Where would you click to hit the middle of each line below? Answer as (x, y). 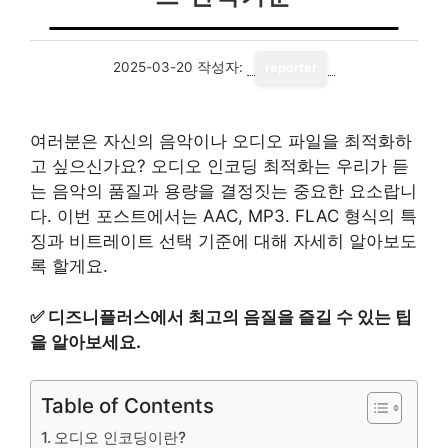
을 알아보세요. (85, 341)
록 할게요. (69, 266)
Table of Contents (127, 405)
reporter (291, 67)
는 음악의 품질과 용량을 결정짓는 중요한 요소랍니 (223, 191)
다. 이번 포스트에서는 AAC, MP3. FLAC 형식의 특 (223, 216)
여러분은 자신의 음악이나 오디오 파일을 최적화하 (221, 141)
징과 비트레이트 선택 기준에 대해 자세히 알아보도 (223, 241)
